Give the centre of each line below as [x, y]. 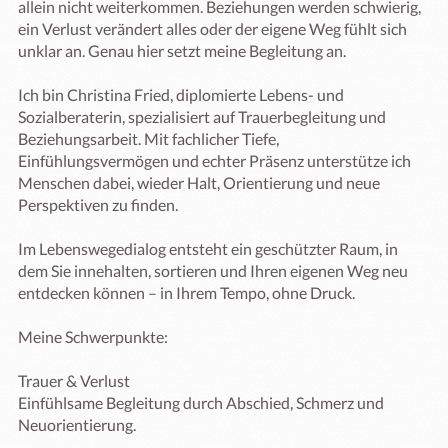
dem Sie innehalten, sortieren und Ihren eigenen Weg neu [213, 270]
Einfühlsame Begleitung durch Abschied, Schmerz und [201, 402]
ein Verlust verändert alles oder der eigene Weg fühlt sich [212, 28]
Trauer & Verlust [74, 380]
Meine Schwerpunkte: [93, 336]
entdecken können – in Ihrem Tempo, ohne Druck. [186, 292]
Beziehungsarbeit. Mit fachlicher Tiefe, [148, 138]
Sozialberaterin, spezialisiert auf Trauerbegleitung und [202, 116]
